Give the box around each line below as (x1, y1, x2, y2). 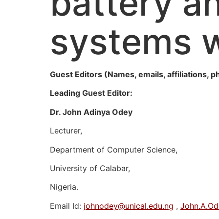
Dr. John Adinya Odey (50, 107, 132, 117)
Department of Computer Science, (50, 144, 177, 154)
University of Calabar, (50, 163, 130, 173)
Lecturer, (50, 126, 82, 136)
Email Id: (50, 200, 84, 211)
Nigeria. (50, 182, 78, 192)
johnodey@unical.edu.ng (84, 200, 174, 211)
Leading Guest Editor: (50, 88, 132, 98)
